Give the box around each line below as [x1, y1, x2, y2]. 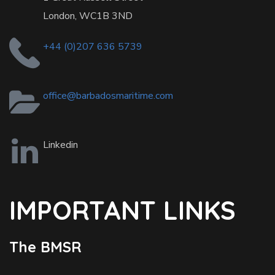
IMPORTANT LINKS [9, 193, 236, 227]
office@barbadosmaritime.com [43, 88, 173, 103]
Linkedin [43, 137, 78, 152]
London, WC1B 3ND [43, 9, 133, 23]
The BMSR [9, 237, 82, 256]
